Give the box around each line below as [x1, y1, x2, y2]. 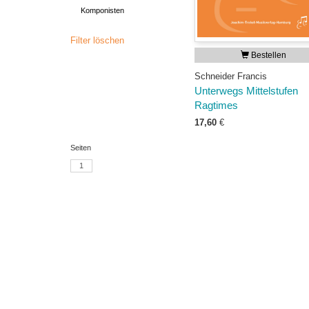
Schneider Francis [195, 71, 267, 81]
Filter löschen [70, 35, 124, 46]
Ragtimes [195, 100, 238, 111]
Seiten [70, 143, 91, 152]
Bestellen [249, 50, 286, 60]
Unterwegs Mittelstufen [195, 86, 298, 97]
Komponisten [81, 6, 124, 14]
